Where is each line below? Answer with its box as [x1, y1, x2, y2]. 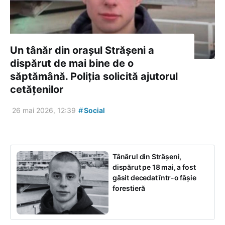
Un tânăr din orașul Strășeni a [10, 44, 154, 57]
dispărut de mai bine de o [10, 57, 134, 70]
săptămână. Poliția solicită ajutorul [10, 70, 178, 83]
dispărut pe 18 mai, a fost [113, 163, 196, 172]
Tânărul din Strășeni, [113, 152, 182, 161]
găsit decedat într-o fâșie [113, 173, 196, 182]
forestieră [113, 184, 146, 193]
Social [82, 106, 105, 115]
